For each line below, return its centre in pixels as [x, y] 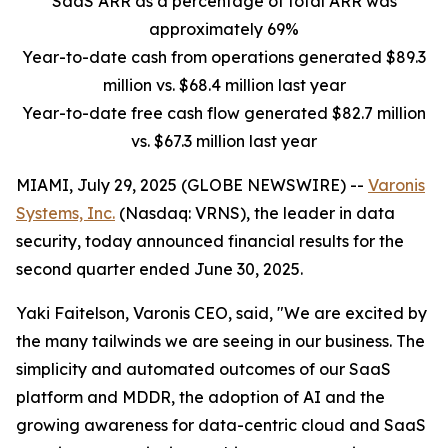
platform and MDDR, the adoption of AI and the [200, 397]
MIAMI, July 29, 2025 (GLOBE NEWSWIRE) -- [192, 185]
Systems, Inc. [65, 213]
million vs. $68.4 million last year [224, 85]
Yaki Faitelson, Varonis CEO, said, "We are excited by [221, 313]
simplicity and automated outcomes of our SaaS [203, 369]
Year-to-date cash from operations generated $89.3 [224, 57]
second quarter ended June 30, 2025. [159, 269]
